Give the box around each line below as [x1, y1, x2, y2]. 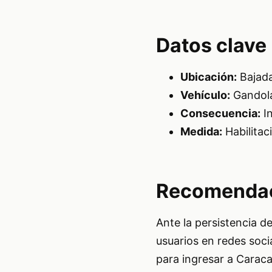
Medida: [180, 124, 222, 138]
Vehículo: [180, 88, 230, 101]
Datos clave [155, 33, 267, 57]
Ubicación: [180, 70, 237, 83]
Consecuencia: [180, 106, 260, 120]
